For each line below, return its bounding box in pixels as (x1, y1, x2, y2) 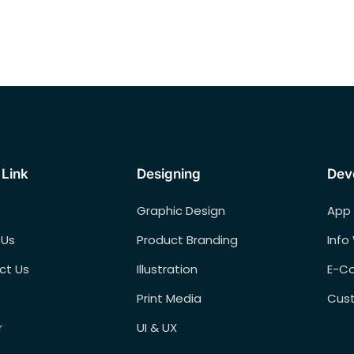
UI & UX (136, 318, 177, 336)
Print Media (136, 289, 201, 307)
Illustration (136, 260, 198, 277)
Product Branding (136, 231, 238, 248)
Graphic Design (136, 201, 225, 219)
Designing (136, 165, 201, 182)
